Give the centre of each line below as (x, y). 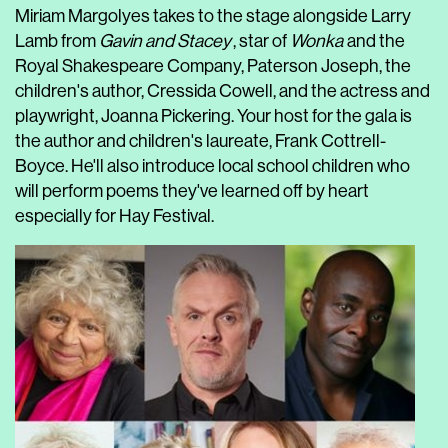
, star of (261, 41)
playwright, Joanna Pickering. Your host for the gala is (213, 116)
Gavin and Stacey (165, 41)
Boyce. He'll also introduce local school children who (212, 166)
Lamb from (57, 41)
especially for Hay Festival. (114, 216)
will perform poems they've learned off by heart (192, 191)
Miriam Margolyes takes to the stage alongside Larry (213, 16)
